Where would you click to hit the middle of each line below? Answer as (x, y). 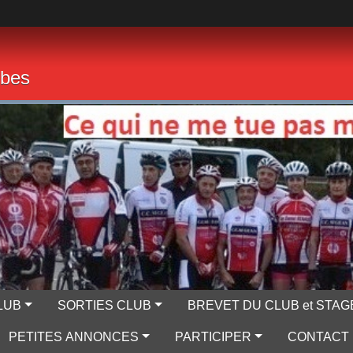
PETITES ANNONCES (74, 336)
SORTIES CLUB (105, 305)
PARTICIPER (214, 336)
